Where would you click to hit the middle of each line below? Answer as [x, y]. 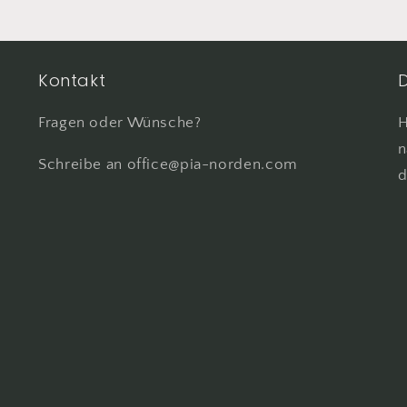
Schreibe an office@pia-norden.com [168, 164]
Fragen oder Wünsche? [120, 123]
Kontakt [72, 81]
